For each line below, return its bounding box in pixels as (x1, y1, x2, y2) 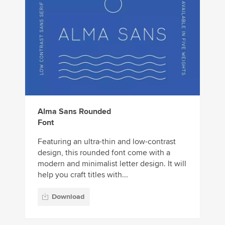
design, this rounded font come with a (38, 148, 170, 158)
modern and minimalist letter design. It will (38, 159, 186, 169)
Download (52, 192, 84, 201)
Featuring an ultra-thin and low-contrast (38, 137, 176, 147)
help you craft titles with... (38, 170, 128, 180)
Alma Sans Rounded (38, 106, 111, 117)
